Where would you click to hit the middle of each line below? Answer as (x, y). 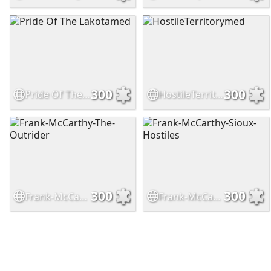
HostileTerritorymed (219, 95)
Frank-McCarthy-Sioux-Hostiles (217, 196)
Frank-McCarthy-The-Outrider (83, 196)
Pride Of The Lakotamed (87, 95)
